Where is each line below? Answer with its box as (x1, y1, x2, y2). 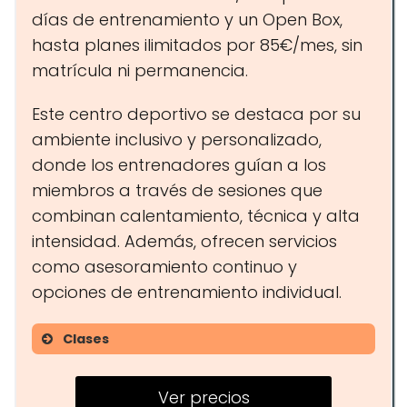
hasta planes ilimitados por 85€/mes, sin (32, 34, 362, 56)
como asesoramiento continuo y (32, 255, 297, 278)
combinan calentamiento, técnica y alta (32, 204, 360, 227)
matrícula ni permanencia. (32, 59, 248, 82)
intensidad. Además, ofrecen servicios (32, 230, 337, 253)
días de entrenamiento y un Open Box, (32, 8, 342, 31)
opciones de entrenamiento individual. (32, 281, 342, 303)
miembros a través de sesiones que (32, 179, 323, 202)
